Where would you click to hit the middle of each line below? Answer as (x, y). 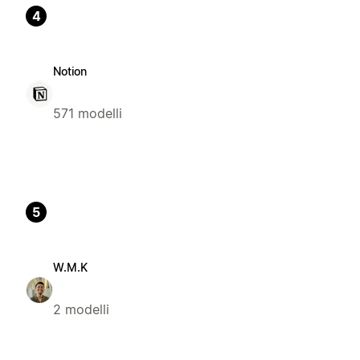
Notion (70, 71)
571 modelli (88, 113)
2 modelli (81, 309)
